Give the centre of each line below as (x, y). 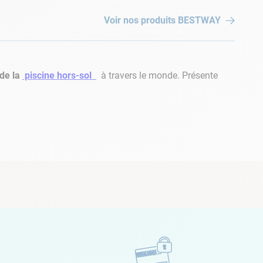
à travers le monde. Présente (158, 75)
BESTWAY (199, 20)
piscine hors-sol (58, 75)
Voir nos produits (140, 20)
